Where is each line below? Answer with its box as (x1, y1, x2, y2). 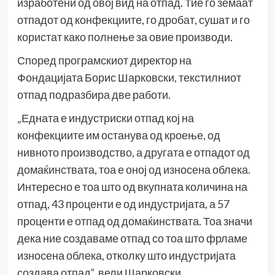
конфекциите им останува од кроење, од (17, 128, 220, 142)
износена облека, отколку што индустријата (17, 249, 236, 263)
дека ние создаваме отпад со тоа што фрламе (17, 231, 247, 246)
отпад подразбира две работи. (17, 88, 171, 102)
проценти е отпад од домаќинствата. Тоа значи (17, 214, 252, 228)
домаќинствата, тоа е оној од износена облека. (17, 163, 250, 177)
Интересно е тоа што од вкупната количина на (17, 180, 247, 194)
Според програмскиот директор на (17, 53, 192, 68)
